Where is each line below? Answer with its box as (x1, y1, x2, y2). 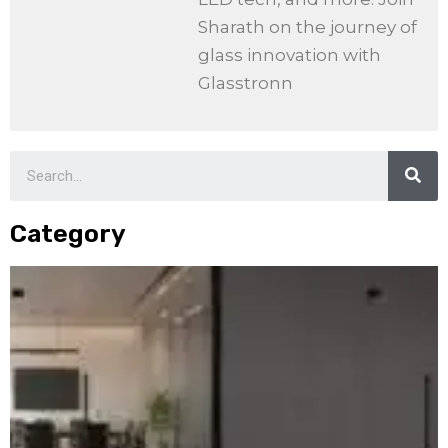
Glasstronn (198, 73, 293, 94)
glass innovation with (198, 45, 381, 66)
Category (10, 218, 126, 248)
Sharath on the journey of (198, 17, 417, 38)
